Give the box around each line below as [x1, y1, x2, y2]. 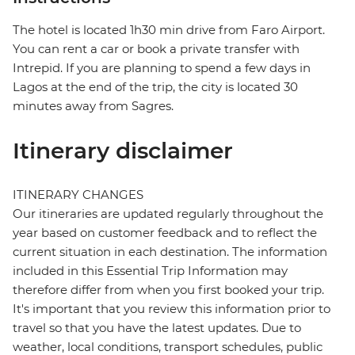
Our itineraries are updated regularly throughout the [13, 206, 323, 222]
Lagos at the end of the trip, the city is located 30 [13, 79, 298, 95]
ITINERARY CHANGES [13, 187, 143, 203]
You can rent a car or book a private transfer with [13, 41, 300, 57]
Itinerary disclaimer [13, 137, 233, 165]
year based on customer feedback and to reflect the [13, 225, 317, 241]
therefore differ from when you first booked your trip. [13, 282, 324, 298]
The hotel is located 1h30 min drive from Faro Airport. [13, 22, 325, 38]
